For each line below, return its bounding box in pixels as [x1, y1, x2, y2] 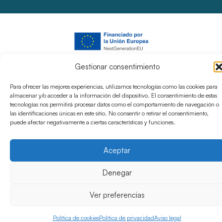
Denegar [102, 167, 132, 177]
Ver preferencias [89, 190, 145, 200]
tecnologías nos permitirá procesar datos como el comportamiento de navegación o [10, 101, 219, 108]
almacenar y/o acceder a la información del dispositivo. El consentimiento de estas [10, 92, 217, 99]
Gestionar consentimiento [74, 62, 160, 71]
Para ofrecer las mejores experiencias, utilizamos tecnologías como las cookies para [10, 83, 218, 90]
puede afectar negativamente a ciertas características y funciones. [10, 118, 175, 126]
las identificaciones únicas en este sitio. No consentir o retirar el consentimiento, [10, 110, 209, 117]
